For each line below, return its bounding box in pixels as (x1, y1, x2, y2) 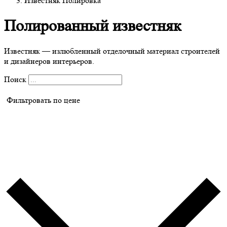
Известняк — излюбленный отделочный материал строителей (4, 46, 220, 56)
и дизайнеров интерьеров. (4, 56, 94, 66)
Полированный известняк (4, 16, 181, 35)
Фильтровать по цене (7, 95, 80, 105)
